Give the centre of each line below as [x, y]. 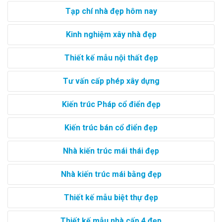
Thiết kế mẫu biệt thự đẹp [111, 198]
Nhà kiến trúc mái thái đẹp [111, 151]
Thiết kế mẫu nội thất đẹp [111, 58]
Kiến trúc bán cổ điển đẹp [111, 128]
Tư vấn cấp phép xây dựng [111, 81]
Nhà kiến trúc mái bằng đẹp [111, 174]
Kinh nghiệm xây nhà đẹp [111, 35]
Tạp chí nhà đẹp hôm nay [111, 11]
